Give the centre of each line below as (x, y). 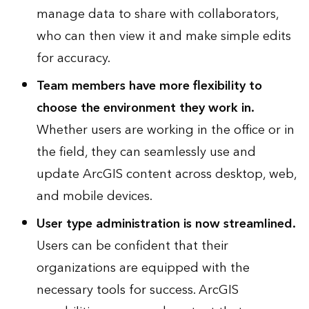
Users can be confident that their (132, 246)
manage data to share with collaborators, (157, 14)
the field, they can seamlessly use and (146, 152)
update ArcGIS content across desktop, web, (166, 174)
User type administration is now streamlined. (166, 223)
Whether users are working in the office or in (165, 130)
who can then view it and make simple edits (163, 36)
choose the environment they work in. (145, 108)
